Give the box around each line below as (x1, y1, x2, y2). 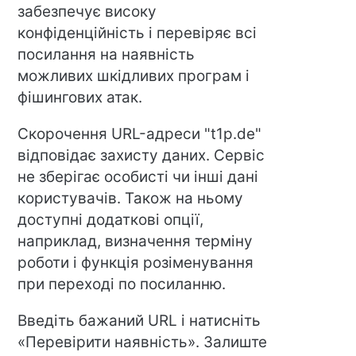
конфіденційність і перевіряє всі (17, 24, 257, 43)
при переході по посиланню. (17, 275, 226, 294)
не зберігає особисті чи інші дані (17, 168, 259, 187)
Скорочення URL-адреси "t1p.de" (17, 125, 262, 144)
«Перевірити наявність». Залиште (17, 333, 268, 352)
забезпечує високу (17, 2, 157, 21)
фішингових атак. (17, 88, 143, 107)
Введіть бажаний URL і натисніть (17, 311, 261, 331)
